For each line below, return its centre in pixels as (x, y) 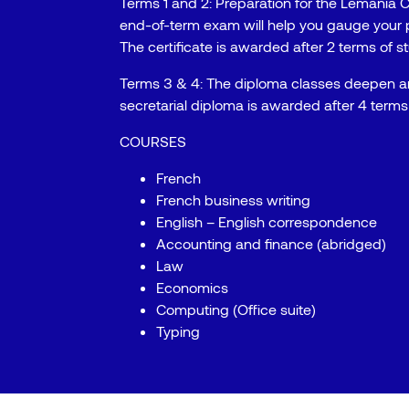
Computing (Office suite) (236, 309)
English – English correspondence (267, 221)
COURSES (153, 141)
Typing (178, 331)
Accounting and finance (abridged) (272, 243)
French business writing (234, 199)
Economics (193, 287)
